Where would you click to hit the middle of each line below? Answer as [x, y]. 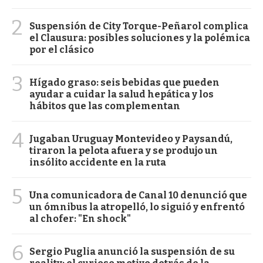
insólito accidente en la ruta [98, 163]
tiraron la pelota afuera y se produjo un [124, 151]
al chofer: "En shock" [80, 219]
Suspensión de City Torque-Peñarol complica [139, 26]
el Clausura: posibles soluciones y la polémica [140, 38]
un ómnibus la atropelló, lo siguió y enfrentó [137, 207]
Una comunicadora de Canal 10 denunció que [138, 195]
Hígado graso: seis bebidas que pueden [124, 83]
